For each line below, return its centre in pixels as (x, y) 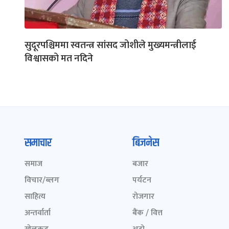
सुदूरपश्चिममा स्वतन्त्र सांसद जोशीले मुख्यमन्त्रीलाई (110, 45)
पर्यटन (142, 180)
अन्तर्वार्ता (38, 213)
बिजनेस (145, 143)
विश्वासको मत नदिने (59, 58)
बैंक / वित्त (147, 213)
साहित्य (35, 196)
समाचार (38, 143)
